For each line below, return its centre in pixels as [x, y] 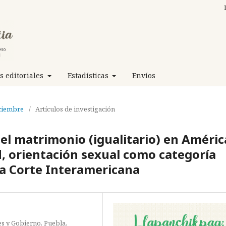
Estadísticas [89, 75]
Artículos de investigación [75, 109]
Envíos [144, 75]
